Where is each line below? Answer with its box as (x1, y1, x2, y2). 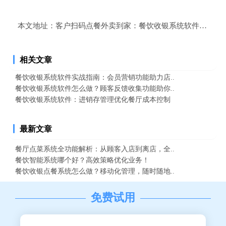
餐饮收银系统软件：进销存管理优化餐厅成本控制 (15, 95, 171, 104)
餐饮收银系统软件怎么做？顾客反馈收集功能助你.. (15, 84, 175, 93)
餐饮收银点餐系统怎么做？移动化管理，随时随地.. (15, 167, 175, 176)
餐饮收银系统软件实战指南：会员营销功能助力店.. (15, 73, 175, 82)
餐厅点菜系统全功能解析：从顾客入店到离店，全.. (15, 145, 175, 153)
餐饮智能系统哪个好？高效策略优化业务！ (15, 156, 149, 164)
